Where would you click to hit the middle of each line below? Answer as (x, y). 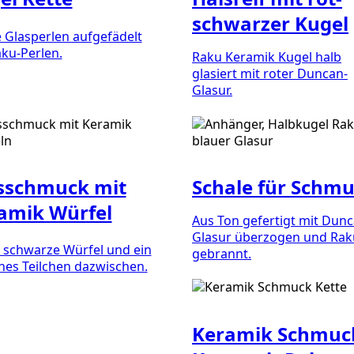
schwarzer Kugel (270, 24)
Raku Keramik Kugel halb (267, 57)
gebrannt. (222, 254)
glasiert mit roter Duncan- (270, 74)
